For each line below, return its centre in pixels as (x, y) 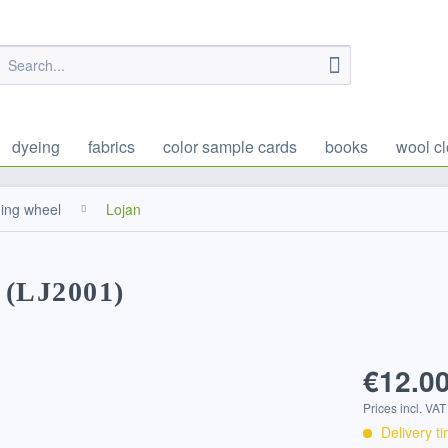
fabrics (111, 146)
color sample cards (230, 146)
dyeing (36, 146)
